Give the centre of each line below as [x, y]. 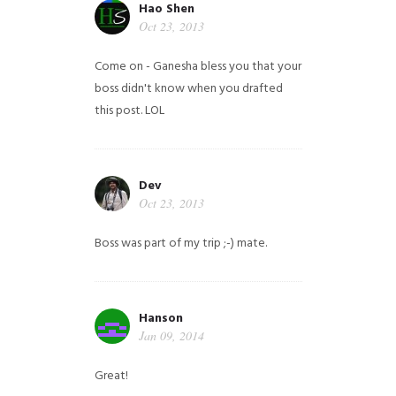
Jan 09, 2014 [171, 335]
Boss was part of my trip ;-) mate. [180, 244]
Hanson [160, 319]
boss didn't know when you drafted [188, 89]
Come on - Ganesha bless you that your [198, 67]
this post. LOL [129, 111]
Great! [111, 376]
